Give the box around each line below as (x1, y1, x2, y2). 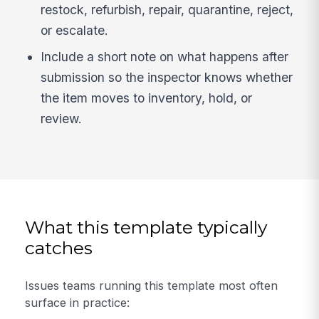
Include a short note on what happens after (41, 49, 289, 65)
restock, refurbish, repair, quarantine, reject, (41, 1, 294, 17)
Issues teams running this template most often (25, 278, 278, 293)
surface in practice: (25, 295, 130, 310)
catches (25, 236, 93, 258)
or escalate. (41, 22, 109, 38)
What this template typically (25, 216, 268, 238)
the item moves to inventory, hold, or (41, 90, 253, 106)
